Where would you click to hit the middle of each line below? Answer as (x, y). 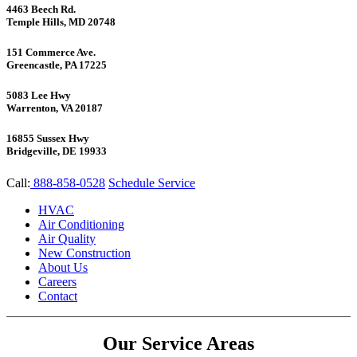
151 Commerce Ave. (51, 53)
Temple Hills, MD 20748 (61, 22)
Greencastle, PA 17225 (57, 65)
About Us (63, 267)
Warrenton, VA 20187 (55, 108)
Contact (58, 296)
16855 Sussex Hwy (48, 139)
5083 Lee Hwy (39, 96)
